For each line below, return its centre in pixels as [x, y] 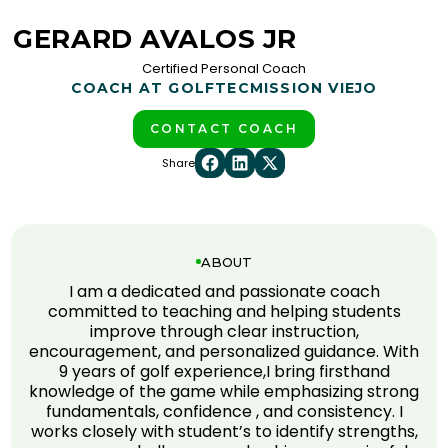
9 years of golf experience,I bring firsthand [224, 371]
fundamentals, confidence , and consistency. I [224, 411]
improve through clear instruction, [224, 331]
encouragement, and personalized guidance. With [224, 351]
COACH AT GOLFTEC [160, 87]
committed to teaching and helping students [224, 311]
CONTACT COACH [224, 128]
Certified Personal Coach [224, 68]
